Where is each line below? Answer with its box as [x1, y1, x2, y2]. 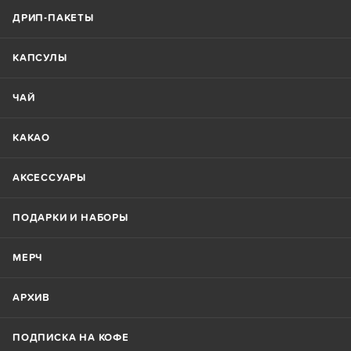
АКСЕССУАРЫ [13, 172, 86, 184]
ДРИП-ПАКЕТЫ [13, 12, 94, 24]
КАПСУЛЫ [13, 52, 67, 64]
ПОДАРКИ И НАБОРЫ [13, 212, 128, 224]
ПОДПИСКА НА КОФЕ [13, 331, 129, 344]
